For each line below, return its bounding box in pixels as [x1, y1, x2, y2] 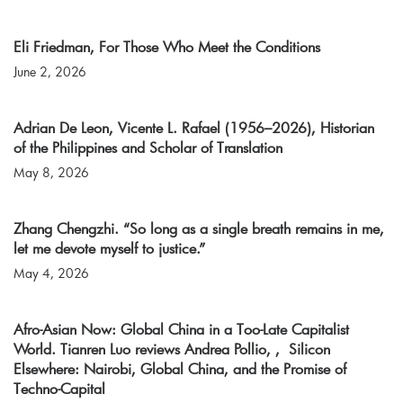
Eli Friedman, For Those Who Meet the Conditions [13, 37, 320, 57]
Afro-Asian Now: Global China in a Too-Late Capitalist [13, 319, 349, 339]
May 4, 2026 [13, 264, 89, 282]
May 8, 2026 [13, 164, 89, 182]
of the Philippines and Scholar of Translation [13, 138, 282, 157]
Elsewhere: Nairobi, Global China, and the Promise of [13, 359, 346, 379]
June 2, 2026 [13, 63, 86, 81]
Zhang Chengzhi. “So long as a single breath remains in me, [13, 219, 384, 238]
